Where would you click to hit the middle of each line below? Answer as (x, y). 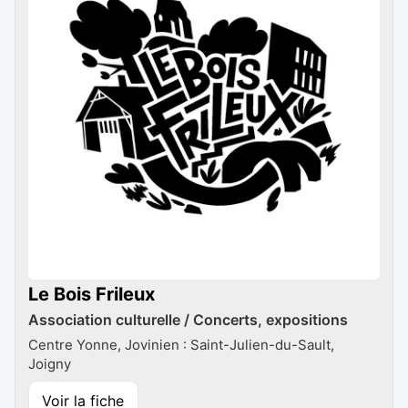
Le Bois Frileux (92, 294)
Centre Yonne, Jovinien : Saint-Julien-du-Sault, (181, 345)
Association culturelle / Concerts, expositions (188, 319)
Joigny (50, 364)
